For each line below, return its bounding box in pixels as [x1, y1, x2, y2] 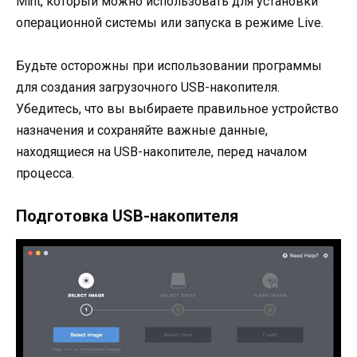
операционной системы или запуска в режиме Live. [16, 14, 324, 30]
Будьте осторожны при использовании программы [16, 58, 322, 74]
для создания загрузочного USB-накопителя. [16, 80, 280, 96]
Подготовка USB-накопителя [16, 206, 238, 226]
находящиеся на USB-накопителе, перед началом [16, 144, 307, 160]
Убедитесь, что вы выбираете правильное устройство [16, 101, 339, 117]
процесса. [16, 166, 74, 182]
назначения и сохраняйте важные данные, [16, 123, 268, 139]
